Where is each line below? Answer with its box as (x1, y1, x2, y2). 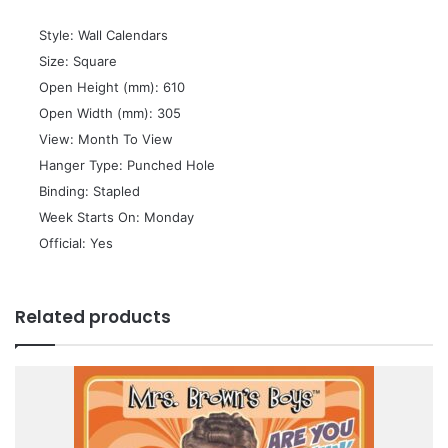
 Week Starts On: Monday (35, 209, 194, 226)
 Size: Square (35, 53, 117, 70)
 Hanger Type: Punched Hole (35, 157, 215, 174)
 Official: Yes (35, 235, 113, 252)
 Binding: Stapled (35, 183, 140, 200)
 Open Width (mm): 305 (35, 105, 181, 122)
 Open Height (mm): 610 (35, 79, 185, 96)
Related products (15, 305, 171, 330)
